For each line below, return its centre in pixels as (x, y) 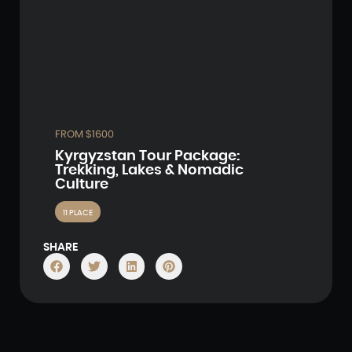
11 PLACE (78, 213)
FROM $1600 (84, 134)
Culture (82, 184)
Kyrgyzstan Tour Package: (147, 156)
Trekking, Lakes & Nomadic (149, 170)
